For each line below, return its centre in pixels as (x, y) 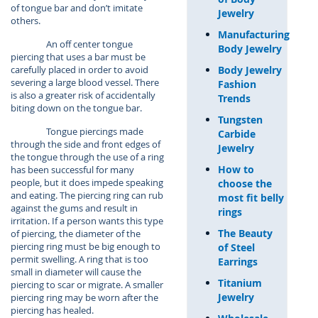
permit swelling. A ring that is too (79, 259)
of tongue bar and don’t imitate (77, 8)
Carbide (236, 133)
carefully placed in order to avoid (79, 70)
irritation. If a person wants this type (87, 221)
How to (236, 169)
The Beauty (245, 233)
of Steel (236, 247)
